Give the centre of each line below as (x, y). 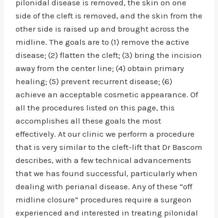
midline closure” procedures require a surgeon (104, 200)
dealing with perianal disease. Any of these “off (104, 186)
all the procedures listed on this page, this (95, 108)
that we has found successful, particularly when (107, 173)
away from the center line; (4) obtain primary (100, 68)
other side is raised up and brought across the (102, 29)
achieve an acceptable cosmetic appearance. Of (107, 94)
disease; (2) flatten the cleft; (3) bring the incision (109, 55)
